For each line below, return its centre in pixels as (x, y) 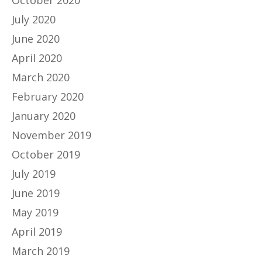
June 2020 (36, 38)
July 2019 (34, 173)
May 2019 (35, 212)
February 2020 (48, 96)
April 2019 (37, 231)
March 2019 (41, 251)
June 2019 (36, 193)
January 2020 (44, 116)
